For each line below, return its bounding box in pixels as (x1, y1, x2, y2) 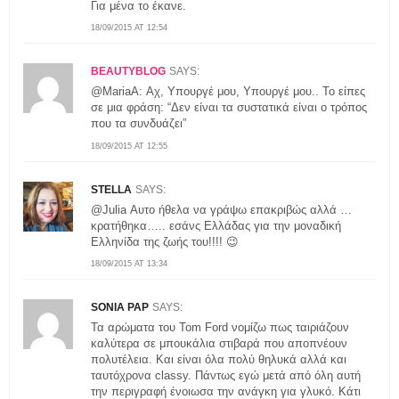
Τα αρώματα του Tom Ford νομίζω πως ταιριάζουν (91, 321, 349, 335)
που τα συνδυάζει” (91, 117, 186, 131)
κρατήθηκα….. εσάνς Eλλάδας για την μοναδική (91, 218, 341, 232)
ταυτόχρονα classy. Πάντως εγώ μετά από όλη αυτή (91, 369, 361, 383)
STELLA (91, 183, 132, 196)
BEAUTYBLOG (91, 65, 166, 78)
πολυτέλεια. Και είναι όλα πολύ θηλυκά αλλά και (91, 353, 346, 367)
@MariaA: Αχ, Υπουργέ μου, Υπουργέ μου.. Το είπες (91, 85, 365, 99)
